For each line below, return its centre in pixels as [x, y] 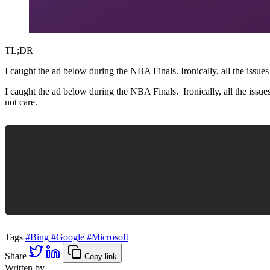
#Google [69, 237]
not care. [21, 102]
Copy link [99, 256]
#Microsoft [108, 237]
